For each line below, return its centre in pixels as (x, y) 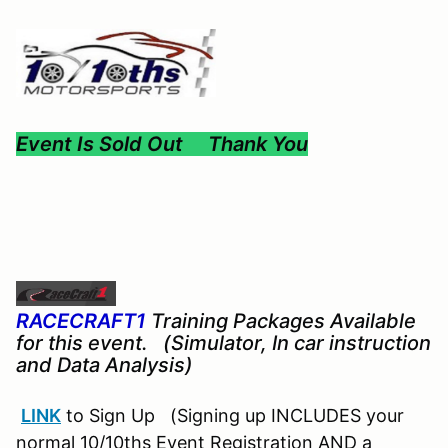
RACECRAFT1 (81, 321)
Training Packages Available (281, 321)
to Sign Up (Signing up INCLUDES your (232, 416)
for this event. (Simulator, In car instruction (223, 343)
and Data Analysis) (104, 365)
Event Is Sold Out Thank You (162, 144)
